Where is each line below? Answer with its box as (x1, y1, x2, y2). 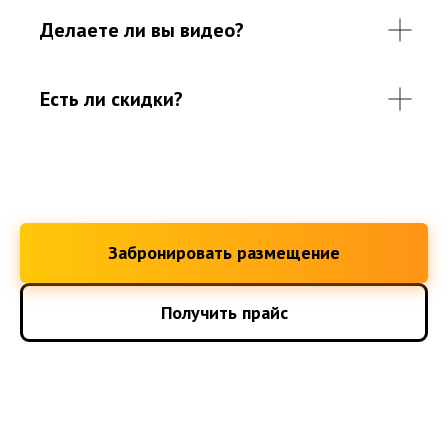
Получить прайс (160, 300, 288, 324)
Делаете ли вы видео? (40, 16, 244, 43)
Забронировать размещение (108, 241, 340, 265)
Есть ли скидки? (40, 85, 183, 112)
